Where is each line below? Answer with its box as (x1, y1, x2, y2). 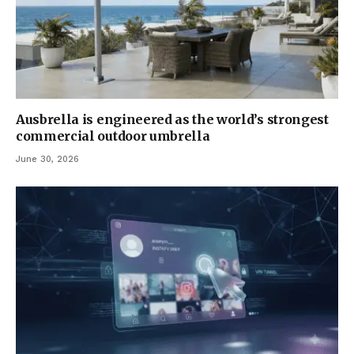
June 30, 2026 (16, 153, 79, 164)
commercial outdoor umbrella (16, 127, 210, 144)
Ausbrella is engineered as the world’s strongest (16, 111, 329, 127)
